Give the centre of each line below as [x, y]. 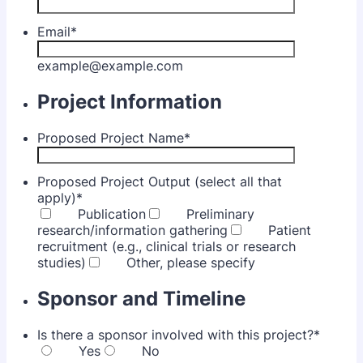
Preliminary [220, 214]
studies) [62, 262]
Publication [112, 214]
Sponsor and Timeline [141, 298]
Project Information [130, 101]
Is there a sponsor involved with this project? [175, 334]
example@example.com [110, 65]
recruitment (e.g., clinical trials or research [167, 246]
